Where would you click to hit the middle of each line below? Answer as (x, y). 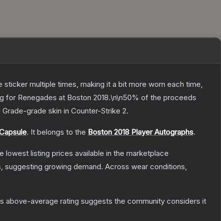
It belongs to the (59, 132)
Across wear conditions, (146, 167)
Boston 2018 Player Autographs (141, 132)
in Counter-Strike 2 (94, 111)
